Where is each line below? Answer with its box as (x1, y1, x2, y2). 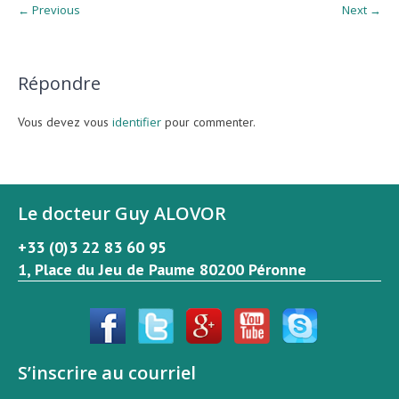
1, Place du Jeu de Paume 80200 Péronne (18, 258, 307, 280)
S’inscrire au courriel (18, 360, 197, 385)
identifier (112, 113, 161, 130)
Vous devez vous (18, 113, 112, 130)
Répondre (18, 70, 101, 95)
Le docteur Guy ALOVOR (18, 200, 227, 225)
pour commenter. (161, 113, 256, 130)
